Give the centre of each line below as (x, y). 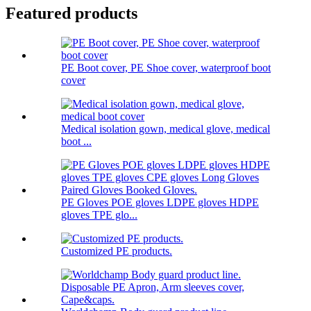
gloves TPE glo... (99, 215)
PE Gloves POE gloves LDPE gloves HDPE (160, 203)
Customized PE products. (117, 251)
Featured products (72, 14)
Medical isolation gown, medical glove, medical (166, 129)
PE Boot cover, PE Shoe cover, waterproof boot (166, 68)
